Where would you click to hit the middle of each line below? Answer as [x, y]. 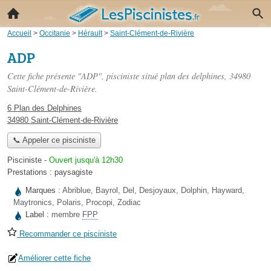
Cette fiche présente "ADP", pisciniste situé [84, 76]
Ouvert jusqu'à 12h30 [86, 160]
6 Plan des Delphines [44, 108]
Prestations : [31, 172]
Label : [38, 215]
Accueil [19, 33]
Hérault [90, 33]
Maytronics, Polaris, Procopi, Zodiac [77, 203]
